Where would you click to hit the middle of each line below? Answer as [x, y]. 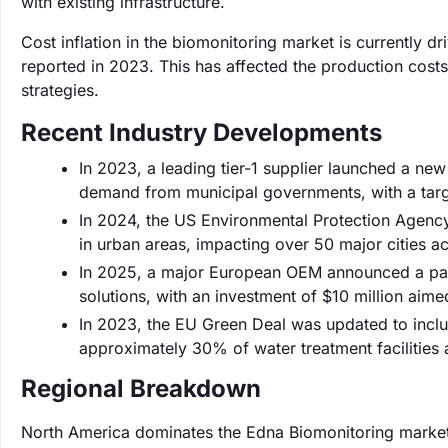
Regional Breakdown [141, 388]
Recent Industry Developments [201, 132]
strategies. [60, 90]
